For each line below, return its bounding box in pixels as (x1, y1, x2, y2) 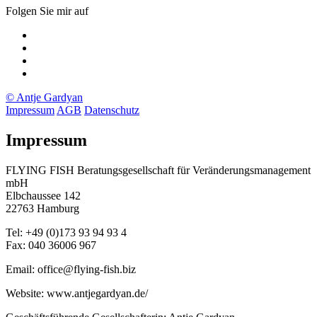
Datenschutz (84, 103, 139, 116)
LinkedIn (33, 40, 74, 53)
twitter (33, 66, 62, 79)
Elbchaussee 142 (6, 189, 81, 202)
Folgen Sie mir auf (6, 4, 88, 17)
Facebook (33, 53, 77, 66)
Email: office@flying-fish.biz (6, 263, 136, 275)
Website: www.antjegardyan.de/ (6, 287, 148, 299)
